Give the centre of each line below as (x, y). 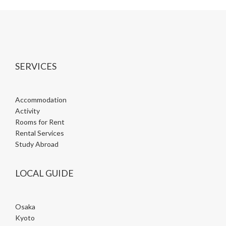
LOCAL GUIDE (44, 173)
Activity (27, 111)
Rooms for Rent (40, 122)
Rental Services (40, 133)
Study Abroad (37, 144)
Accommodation (41, 100)
